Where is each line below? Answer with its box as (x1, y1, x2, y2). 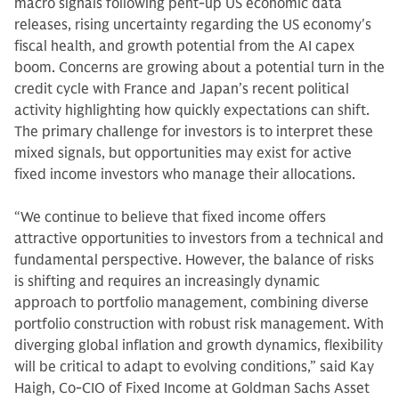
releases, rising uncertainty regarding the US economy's (14, 16, 371, 34)
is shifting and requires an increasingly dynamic (14, 273, 320, 290)
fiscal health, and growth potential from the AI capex (14, 37, 354, 55)
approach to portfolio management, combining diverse (14, 294, 369, 312)
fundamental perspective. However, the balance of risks (14, 251, 374, 269)
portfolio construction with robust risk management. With (14, 315, 384, 333)
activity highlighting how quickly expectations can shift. (14, 102, 370, 119)
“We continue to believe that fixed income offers (14, 208, 326, 226)
